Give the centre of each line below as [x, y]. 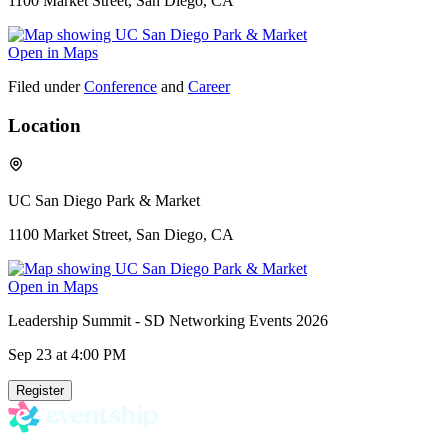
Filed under [44, 87]
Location [44, 125]
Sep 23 [30, 354]
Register [40, 390]
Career [209, 87]
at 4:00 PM [89, 354]
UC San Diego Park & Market [104, 200]
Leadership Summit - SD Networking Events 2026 [168, 320]
